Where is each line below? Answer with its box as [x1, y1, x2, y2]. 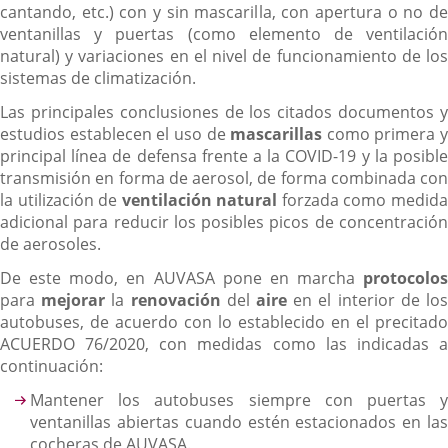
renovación [130, 288, 221, 311]
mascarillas [230, 122, 323, 145]
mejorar [41, 288, 106, 311]
